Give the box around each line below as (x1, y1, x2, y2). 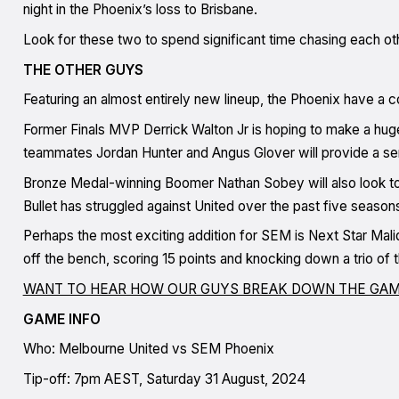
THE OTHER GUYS (22, 61, 143, 78)
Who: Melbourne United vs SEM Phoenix (22, 340, 274, 358)
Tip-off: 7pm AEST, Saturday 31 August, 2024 (22, 370, 305, 387)
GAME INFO (22, 310, 101, 328)
